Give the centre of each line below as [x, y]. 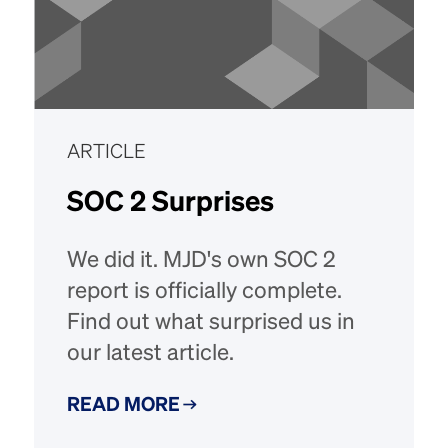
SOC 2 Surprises [171, 203]
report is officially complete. [205, 291]
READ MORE [124, 406]
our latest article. [151, 353]
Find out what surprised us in [211, 322]
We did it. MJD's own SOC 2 [202, 260]
